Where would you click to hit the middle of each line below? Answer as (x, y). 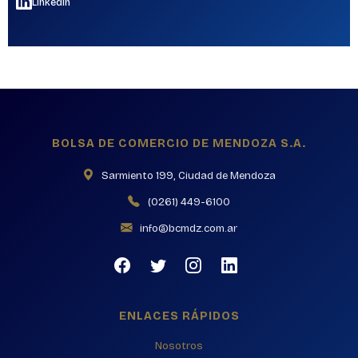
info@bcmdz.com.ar (188, 229)
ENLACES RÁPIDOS (179, 316)
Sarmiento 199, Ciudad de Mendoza (188, 176)
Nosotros (179, 346)
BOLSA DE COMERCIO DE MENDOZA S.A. (179, 143)
